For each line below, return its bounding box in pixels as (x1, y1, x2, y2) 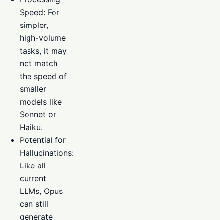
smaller (20, 84, 46, 94)
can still (20, 199, 48, 209)
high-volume (20, 33, 66, 43)
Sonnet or (20, 110, 56, 120)
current (20, 173, 46, 184)
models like (20, 97, 62, 107)
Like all (20, 161, 46, 171)
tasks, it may (20, 46, 67, 56)
